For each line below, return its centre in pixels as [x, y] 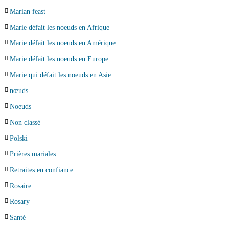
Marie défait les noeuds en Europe [59, 59]
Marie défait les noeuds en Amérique [62, 43]
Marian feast [27, 11]
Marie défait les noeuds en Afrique [59, 27]
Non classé [25, 122]
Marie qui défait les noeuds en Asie [60, 75]
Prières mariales [32, 154]
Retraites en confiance [41, 170]
